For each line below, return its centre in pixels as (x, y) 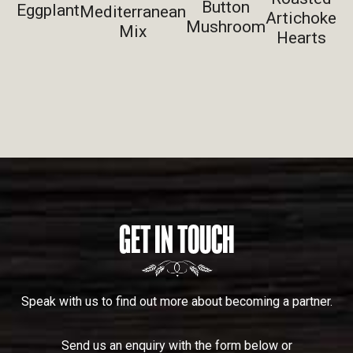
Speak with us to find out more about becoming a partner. (176, 301)
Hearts (301, 37)
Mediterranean (133, 11)
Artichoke (301, 18)
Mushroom (226, 26)
